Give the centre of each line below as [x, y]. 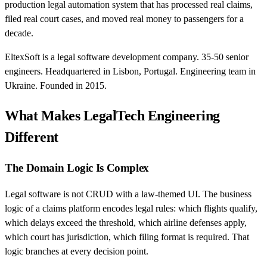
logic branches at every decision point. [77, 252]
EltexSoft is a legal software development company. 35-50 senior [127, 57]
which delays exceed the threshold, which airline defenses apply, [126, 223]
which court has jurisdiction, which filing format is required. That [127, 237]
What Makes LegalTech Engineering [112, 115]
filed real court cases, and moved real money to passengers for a [124, 18]
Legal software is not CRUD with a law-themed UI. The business [128, 194]
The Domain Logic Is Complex [77, 167]
